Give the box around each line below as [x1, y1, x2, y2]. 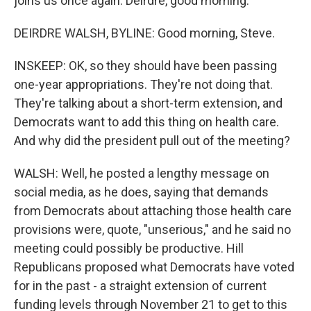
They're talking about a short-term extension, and [14, 96, 283, 110]
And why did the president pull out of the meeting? [14, 133, 290, 148]
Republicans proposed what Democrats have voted [14, 260, 294, 274]
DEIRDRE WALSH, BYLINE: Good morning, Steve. [14, 26, 275, 40]
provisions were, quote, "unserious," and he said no [14, 222, 291, 237]
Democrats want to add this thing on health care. [14, 115, 279, 129]
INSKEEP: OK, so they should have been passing [14, 58, 277, 73]
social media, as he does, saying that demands [14, 185, 269, 199]
